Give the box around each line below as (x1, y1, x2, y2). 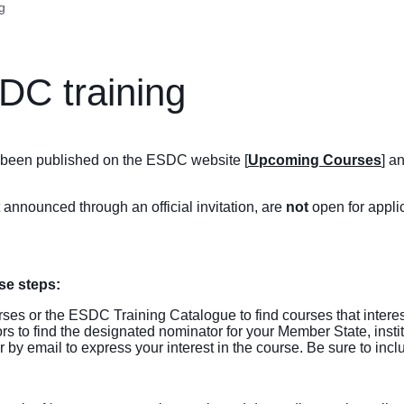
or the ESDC (25, 308, 114, 324)
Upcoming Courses (248, 152, 381, 169)
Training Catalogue (114, 308, 236, 324)
